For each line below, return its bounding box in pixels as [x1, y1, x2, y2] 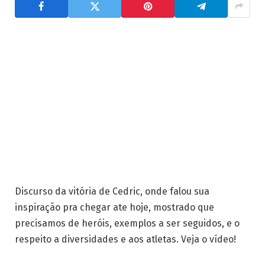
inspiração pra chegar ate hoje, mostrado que [15, 202, 214, 214]
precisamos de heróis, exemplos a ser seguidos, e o [15, 218, 240, 230]
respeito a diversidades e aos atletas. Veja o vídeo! [15, 234, 236, 245]
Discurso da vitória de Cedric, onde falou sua [15, 186, 209, 198]
